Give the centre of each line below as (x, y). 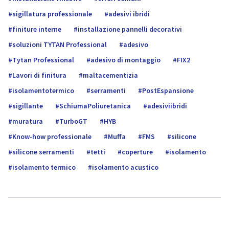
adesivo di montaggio (125, 60)
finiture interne (37, 29)
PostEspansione (168, 90)
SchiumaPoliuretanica (95, 106)
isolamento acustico (125, 167)
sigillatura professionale (52, 14)
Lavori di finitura (39, 75)
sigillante (28, 106)
